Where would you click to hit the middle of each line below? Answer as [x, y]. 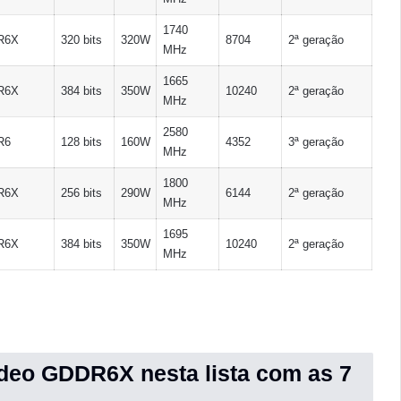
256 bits [81, 193]
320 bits [81, 40]
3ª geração [316, 142]
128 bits [81, 142]
